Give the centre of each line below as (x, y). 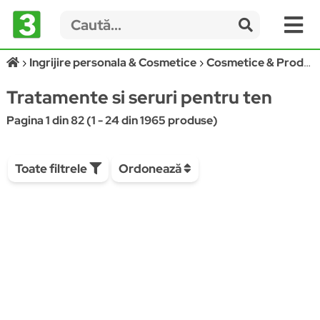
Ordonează (151, 169)
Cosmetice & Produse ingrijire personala (255, 62)
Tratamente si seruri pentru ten (139, 97)
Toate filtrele (52, 169)
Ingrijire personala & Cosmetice (112, 62)
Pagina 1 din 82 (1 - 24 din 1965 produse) (112, 120)
